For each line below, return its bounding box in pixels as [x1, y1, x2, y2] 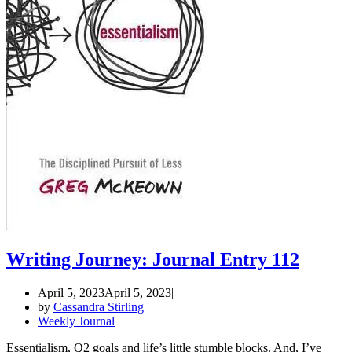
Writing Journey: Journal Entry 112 [6, 249, 299, 270]
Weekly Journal [38, 314, 115, 328]
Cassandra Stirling [53, 300, 144, 314]
